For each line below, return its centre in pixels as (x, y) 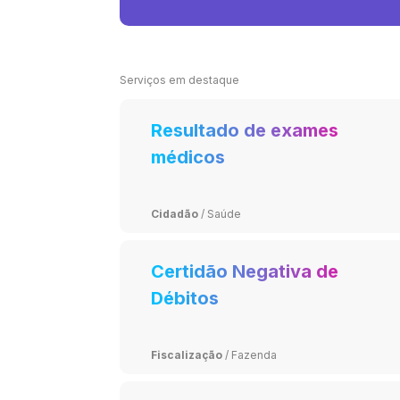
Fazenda (254, 354)
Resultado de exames (245, 130)
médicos (188, 157)
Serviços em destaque (179, 79)
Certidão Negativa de (245, 271)
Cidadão (175, 213)
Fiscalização (187, 354)
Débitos (185, 298)
